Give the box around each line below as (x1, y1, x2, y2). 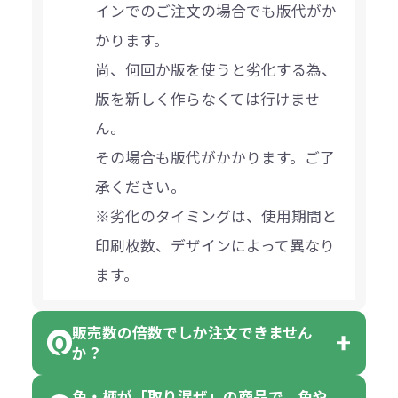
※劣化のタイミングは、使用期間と (95, 204, 338, 227)
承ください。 (95, 175, 187, 197)
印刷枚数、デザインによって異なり (95, 234, 336, 256)
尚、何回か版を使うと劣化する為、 (95, 58, 338, 80)
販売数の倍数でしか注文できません (72, 321, 314, 343)
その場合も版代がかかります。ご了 (95, 146, 336, 168)
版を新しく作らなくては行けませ (95, 87, 321, 109)
